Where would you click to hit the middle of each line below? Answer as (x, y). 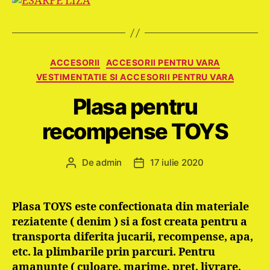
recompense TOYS (135, 131)
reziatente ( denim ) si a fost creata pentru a (130, 222)
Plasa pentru (135, 107)
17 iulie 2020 (177, 162)
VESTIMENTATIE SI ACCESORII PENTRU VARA (135, 77)
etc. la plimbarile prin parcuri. (94, 252)
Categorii (157, 60)
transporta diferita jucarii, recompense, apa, (133, 237)
